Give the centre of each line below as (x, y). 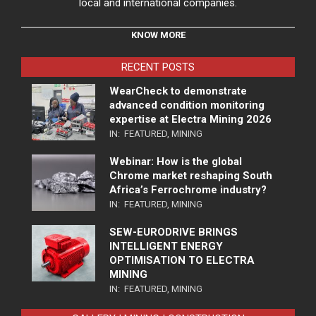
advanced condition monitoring (187, 105)
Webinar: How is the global (176, 162)
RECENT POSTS (158, 67)
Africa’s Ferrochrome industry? (188, 190)
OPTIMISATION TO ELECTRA (182, 261)
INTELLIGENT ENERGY (166, 247)
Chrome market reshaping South (191, 176)
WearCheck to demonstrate (178, 91)
